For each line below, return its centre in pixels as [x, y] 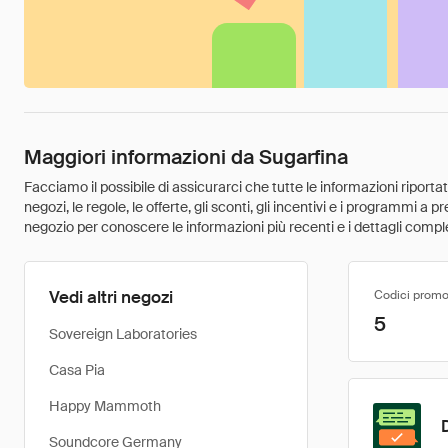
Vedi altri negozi [111, 297]
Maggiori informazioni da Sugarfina [186, 157]
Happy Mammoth [105, 406]
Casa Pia [77, 370]
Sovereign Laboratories [123, 334]
